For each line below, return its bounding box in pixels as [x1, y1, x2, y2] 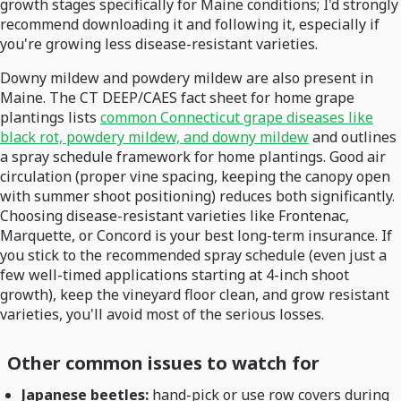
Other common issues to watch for [7, 351, 320, 376]
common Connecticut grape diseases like [100, 107, 373, 128]
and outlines [309, 127, 397, 148]
